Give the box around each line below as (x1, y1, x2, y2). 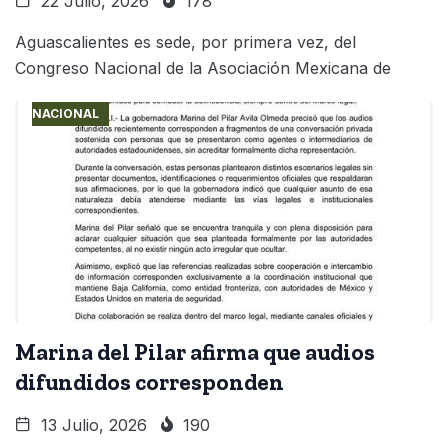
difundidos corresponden (15, 367, 284, 396)
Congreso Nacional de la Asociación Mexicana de (15, 57, 391, 78)
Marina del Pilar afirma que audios (15, 337, 375, 366)
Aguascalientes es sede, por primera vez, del (15, 31, 356, 52)
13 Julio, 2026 (36, 414, 147, 435)
